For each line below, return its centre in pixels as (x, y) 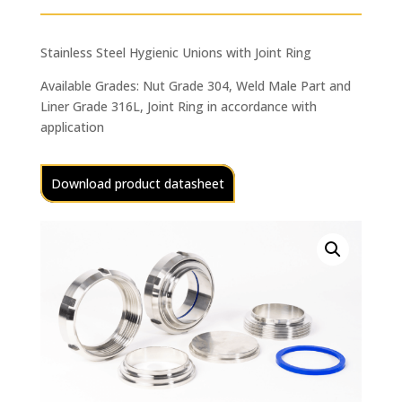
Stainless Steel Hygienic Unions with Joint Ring (175, 52)
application (72, 127)
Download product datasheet (137, 183)
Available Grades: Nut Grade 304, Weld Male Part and (195, 85)
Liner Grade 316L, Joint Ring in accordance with (178, 106)
